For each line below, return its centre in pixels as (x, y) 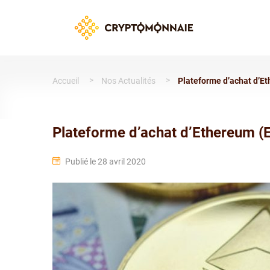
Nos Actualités (128, 81)
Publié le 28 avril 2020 (105, 162)
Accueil (66, 81)
